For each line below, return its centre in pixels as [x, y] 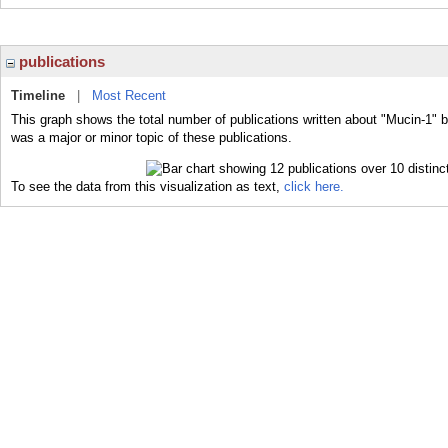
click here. [314, 186]
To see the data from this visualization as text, [147, 186]
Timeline [38, 95]
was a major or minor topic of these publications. [151, 137]
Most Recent [129, 95]
